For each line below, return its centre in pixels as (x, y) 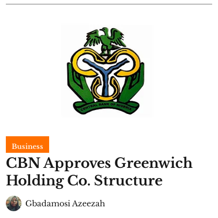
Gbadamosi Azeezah (65, 203)
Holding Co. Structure (84, 181)
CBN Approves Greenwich (99, 163)
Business (27, 146)
